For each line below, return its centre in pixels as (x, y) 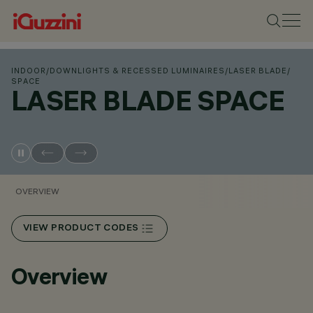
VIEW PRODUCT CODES (81, 228)
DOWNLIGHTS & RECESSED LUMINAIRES (137, 71)
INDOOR (29, 71)
